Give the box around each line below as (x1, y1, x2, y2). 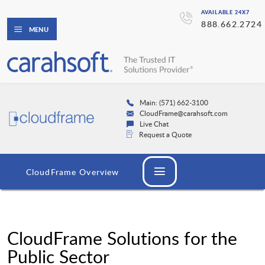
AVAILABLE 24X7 (201, 8, 250, 16)
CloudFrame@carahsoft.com (139, 108, 228, 118)
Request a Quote (138, 130, 192, 140)
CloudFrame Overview (26, 166, 119, 178)
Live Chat (139, 119, 169, 129)
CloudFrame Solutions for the (7, 226, 237, 251)
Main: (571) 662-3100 (139, 98, 208, 108)
